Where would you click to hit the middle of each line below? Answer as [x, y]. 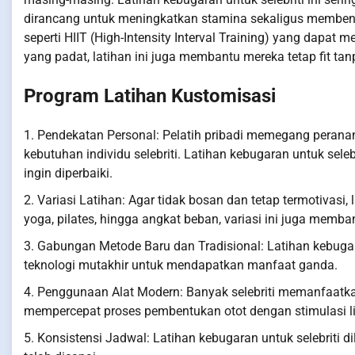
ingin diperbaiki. [68, 174]
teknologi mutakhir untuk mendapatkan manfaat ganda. [181, 265]
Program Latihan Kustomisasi [150, 96]
